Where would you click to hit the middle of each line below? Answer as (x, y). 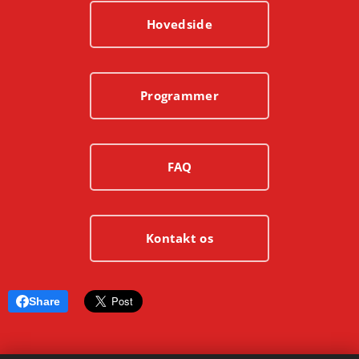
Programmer (179, 95)
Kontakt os (179, 238)
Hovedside (179, 24)
